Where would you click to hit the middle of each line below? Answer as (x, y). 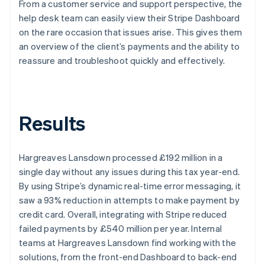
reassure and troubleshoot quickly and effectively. (122, 60)
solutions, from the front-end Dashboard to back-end (128, 256)
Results (52, 122)
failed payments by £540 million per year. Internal (121, 228)
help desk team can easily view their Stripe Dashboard (130, 17)
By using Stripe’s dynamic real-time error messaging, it (130, 185)
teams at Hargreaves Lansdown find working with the (128, 242)
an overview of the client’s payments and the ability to (130, 46)
